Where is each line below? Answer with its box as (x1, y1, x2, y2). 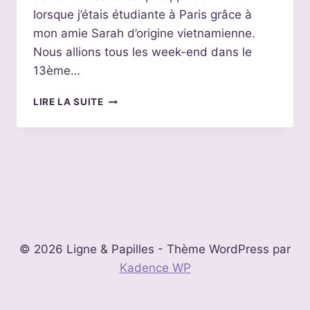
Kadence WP (119, 261, 191, 275)
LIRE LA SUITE (33, 96, 104, 108)
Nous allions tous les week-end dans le (33, 45, 252, 60)
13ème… (33, 64, 80, 78)
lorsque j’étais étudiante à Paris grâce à (33, 8, 252, 22)
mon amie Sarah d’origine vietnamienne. (33, 26, 255, 41)
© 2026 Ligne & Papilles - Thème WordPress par (19, 242, 291, 256)
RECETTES (102, 107, 156, 119)
